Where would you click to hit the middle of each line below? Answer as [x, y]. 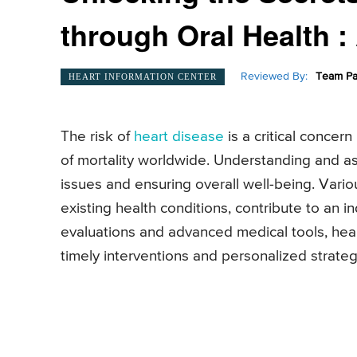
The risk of [97, 137]
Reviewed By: [274, 77]
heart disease [179, 137]
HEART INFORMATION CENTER [143, 76]
